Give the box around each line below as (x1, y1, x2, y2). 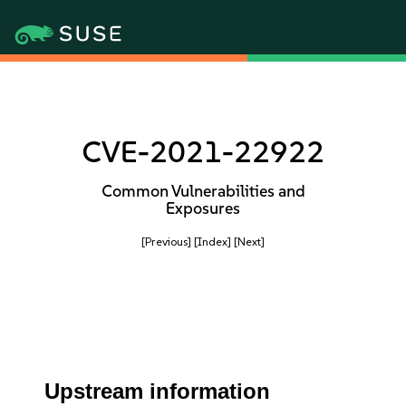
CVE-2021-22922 (82, 134, 324, 169)
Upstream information (44, 379, 271, 403)
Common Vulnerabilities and (101, 181, 305, 201)
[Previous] (141, 235, 191, 248)
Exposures (166, 198, 240, 218)
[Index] (194, 235, 231, 248)
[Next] (234, 235, 265, 248)
